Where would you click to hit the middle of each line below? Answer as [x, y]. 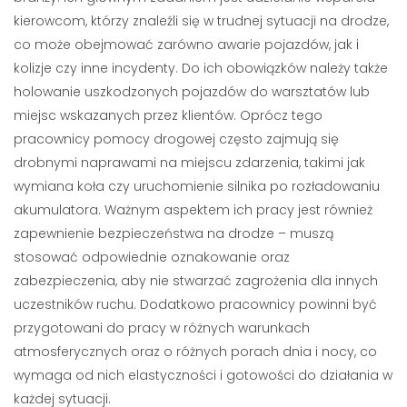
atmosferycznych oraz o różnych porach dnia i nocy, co [195, 352]
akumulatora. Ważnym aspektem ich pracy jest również [193, 210]
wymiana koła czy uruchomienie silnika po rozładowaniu [197, 186]
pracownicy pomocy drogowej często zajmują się [176, 139]
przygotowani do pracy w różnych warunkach [162, 328]
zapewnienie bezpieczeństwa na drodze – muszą [174, 233]
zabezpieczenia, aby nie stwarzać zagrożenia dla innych [196, 281]
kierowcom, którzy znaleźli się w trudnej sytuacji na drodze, [201, 21]
